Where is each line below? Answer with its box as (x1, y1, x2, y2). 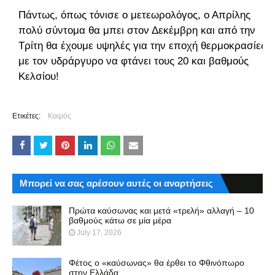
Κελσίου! (18, 70, 59, 82)
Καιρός (48, 111, 71, 120)
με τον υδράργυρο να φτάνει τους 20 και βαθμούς (18, 55, 249, 67)
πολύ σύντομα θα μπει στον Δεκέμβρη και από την (18, 24, 255, 36)
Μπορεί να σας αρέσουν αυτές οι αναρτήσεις (20, 177, 213, 188)
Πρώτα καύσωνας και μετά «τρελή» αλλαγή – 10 (69, 205, 254, 215)
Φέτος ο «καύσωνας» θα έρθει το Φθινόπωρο (69, 257, 244, 268)
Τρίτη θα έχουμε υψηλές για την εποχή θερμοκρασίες (18, 39, 266, 52)
